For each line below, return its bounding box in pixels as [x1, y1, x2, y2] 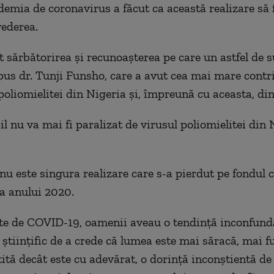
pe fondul [213, 166, 268, 180]
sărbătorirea [6, 50, 72, 64]
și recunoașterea [71, 50, 163, 64]
